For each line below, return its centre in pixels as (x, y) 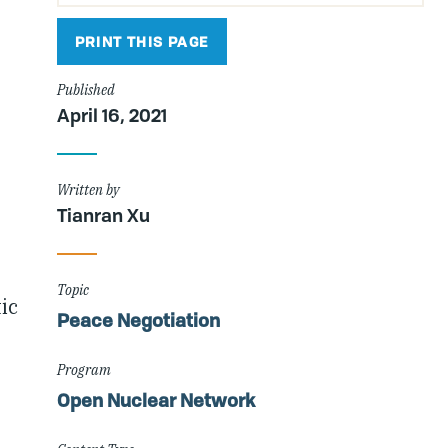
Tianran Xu (103, 214)
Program (83, 369)
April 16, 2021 (111, 114)
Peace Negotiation (138, 319)
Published (85, 89)
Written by (87, 189)
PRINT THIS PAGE (141, 41)
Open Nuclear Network (155, 399)
